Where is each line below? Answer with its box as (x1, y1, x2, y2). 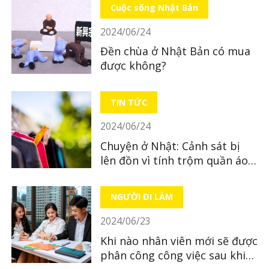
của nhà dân (100, 167, 163, 182)
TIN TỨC (110, 96, 147, 108)
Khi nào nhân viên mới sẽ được (100, 233, 258, 248)
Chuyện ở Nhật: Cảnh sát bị (100, 138, 240, 153)
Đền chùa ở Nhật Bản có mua (100, 44, 250, 59)
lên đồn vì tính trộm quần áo (100, 153, 248, 168)
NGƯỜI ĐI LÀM (110, 191, 173, 203)
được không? (100, 58, 166, 73)
